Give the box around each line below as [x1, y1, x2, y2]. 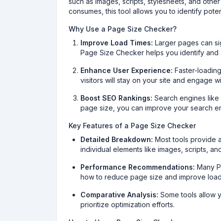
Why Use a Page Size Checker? [69, 25, 177, 33]
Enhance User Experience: [80, 66, 173, 74]
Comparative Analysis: [80, 190, 158, 199]
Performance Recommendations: [80, 163, 195, 171]
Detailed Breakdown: [80, 135, 153, 144]
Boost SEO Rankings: [80, 94, 152, 102]
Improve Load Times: [80, 38, 153, 47]
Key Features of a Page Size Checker [69, 121, 196, 130]
